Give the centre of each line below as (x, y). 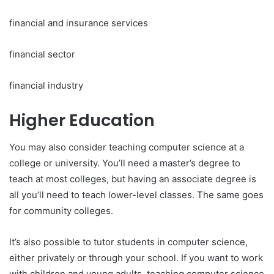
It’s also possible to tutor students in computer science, (128, 242)
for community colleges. (61, 211)
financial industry (46, 85)
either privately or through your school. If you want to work (136, 258)
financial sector (42, 54)
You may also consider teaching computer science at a (127, 147)
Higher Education (82, 120)
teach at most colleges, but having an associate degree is (133, 179)
